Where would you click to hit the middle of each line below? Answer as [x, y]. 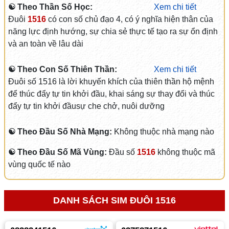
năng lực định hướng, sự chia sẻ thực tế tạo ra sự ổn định [113, 31]
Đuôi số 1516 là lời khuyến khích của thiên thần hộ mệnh [111, 82]
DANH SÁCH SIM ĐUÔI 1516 [114, 200]
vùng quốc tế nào [39, 164]
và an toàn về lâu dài [45, 44]
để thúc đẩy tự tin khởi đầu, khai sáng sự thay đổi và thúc [111, 94]
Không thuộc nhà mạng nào [164, 132]
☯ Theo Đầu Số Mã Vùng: [58, 152]
